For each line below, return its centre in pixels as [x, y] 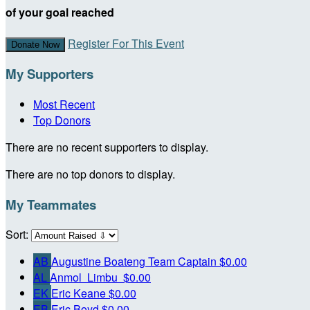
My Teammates [51, 204]
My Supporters [49, 74]
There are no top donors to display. [90, 174]
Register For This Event [126, 43]
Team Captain [182, 262]
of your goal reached [60, 12]
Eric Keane [80, 293]
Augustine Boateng [100, 262]
